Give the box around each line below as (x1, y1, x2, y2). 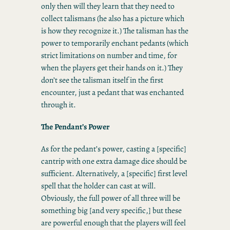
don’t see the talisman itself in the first (41, 74, 163, 86)
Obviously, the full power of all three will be (41, 192, 180, 203)
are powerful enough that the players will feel (41, 217, 186, 228)
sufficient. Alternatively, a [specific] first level (41, 167, 187, 179)
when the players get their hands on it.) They (41, 62, 183, 73)
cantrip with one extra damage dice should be (41, 155, 187, 166)
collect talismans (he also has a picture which (41, 13, 184, 24)
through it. (41, 99, 76, 110)
